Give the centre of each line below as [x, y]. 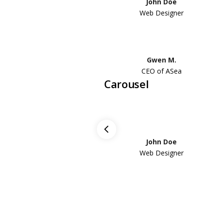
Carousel [126, 84]
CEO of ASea [161, 71]
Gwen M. [161, 60]
